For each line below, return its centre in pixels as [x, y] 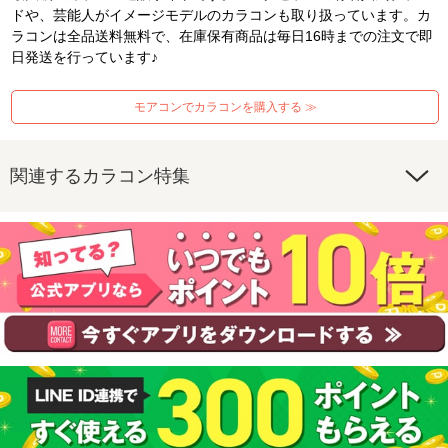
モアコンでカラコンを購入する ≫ [225, 106]
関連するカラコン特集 [100, 175]
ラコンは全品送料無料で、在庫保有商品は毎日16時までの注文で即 [222, 35]
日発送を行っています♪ [85, 56]
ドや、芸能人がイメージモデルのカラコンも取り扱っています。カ [221, 14]
